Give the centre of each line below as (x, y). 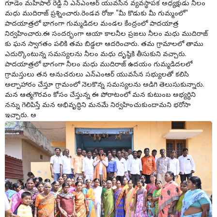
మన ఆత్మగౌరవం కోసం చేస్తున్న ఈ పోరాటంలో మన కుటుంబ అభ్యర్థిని (100, 96)
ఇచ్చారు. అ (21, 116)
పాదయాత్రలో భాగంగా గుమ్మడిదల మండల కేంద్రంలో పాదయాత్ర (92, 25)
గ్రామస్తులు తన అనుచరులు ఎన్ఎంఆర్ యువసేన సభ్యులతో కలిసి (97, 76)
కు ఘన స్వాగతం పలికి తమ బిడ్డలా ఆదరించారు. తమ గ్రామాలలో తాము (104, 45)
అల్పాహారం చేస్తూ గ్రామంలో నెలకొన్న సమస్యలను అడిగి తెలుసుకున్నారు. (105, 86)
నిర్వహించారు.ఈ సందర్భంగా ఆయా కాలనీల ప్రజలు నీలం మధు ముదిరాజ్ (106, 35)
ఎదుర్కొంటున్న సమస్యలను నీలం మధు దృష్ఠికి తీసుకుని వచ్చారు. (96, 55)
